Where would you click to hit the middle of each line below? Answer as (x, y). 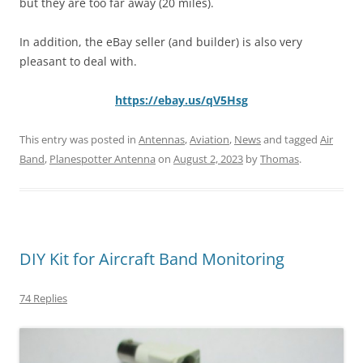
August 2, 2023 (208, 159)
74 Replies (43, 299)
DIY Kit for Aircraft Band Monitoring (152, 259)
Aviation (209, 140)
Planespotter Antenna (102, 159)
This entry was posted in (79, 140)
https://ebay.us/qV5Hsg (181, 100)
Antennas (162, 140)
